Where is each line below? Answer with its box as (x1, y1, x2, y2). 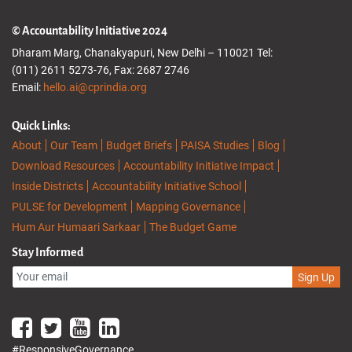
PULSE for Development (12, 200, 127, 213)
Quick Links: (12, 119, 71, 132)
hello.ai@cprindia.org (43, 81, 147, 93)
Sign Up (298, 271, 335, 284)
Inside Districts (12, 180, 83, 192)
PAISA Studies (181, 139, 249, 152)
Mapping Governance (136, 200, 240, 213)
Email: (12, 81, 43, 93)
